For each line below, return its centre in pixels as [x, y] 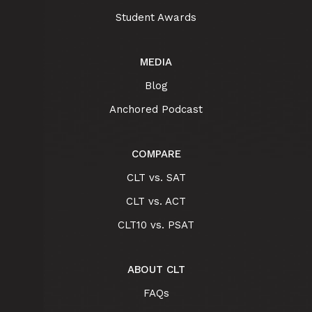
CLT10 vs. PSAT [156, 225]
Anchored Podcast [156, 110]
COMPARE [156, 154]
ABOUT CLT [156, 270]
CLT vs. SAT [156, 178]
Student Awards [156, 18]
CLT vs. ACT [156, 202]
